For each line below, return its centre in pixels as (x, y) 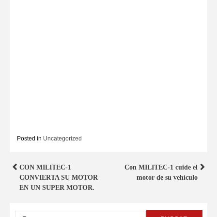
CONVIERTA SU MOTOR (59, 177)
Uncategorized (62, 138)
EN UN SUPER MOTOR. (57, 187)
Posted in (30, 138)
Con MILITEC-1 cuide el (161, 167)
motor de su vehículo (167, 177)
